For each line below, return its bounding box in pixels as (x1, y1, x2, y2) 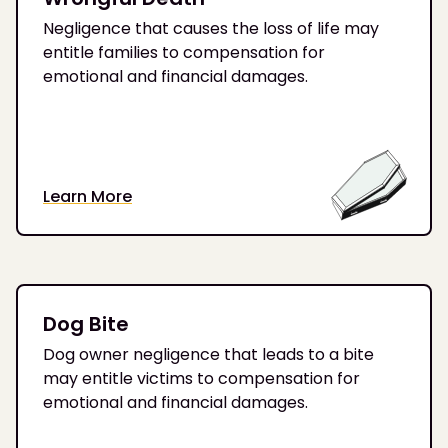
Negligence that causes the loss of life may (43, 16, 379, 40)
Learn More (43, 185, 132, 209)
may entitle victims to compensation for (43, 367, 360, 391)
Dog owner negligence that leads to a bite (43, 343, 374, 367)
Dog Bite (43, 310, 129, 339)
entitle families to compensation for (43, 40, 325, 64)
